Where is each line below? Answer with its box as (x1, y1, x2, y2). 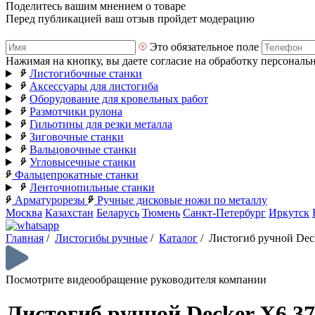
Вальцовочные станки (29, 143, 136, 155)
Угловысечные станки (29, 156, 136, 168)
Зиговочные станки (29, 131, 124, 143)
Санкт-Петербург (183, 207, 266, 219)
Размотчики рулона (29, 105, 122, 117)
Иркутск (269, 207, 309, 219)
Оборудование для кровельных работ (29, 93, 208, 105)
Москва (6, 207, 42, 219)
